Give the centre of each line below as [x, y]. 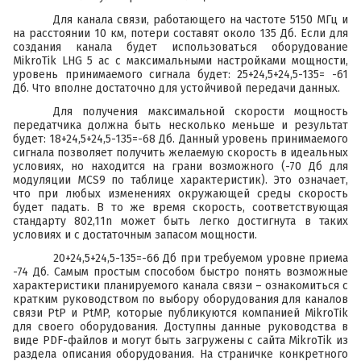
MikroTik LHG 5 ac [62, 61]
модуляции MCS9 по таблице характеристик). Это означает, [180, 180]
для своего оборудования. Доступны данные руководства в [180, 327]
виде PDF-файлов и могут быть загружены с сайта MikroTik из [180, 341]
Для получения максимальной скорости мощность [201, 112]
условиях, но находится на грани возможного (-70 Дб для [180, 167]
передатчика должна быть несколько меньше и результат [180, 126]
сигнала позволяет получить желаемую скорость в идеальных [180, 153]
